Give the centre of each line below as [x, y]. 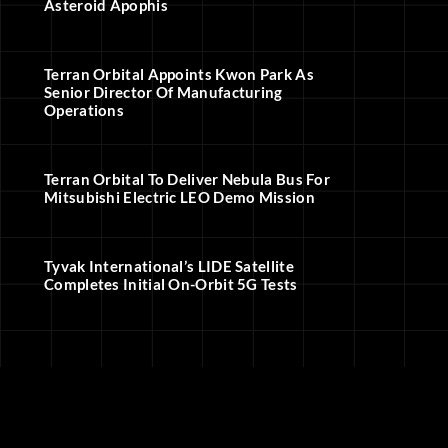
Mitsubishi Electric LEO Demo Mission [179, 197]
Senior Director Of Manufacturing [163, 92]
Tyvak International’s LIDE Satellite [169, 266]
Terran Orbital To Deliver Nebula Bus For [187, 179]
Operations [84, 110]
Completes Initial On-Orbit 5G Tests [171, 284]
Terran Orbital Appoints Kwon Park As [179, 74]
